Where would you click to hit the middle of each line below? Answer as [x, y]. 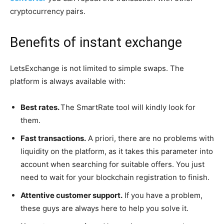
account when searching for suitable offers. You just [112, 164]
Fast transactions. [53, 138]
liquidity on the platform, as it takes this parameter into [117, 151]
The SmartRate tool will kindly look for [128, 107]
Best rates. [40, 107]
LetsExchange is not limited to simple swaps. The [97, 68]
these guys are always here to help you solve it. [104, 208]
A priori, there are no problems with [150, 138]
